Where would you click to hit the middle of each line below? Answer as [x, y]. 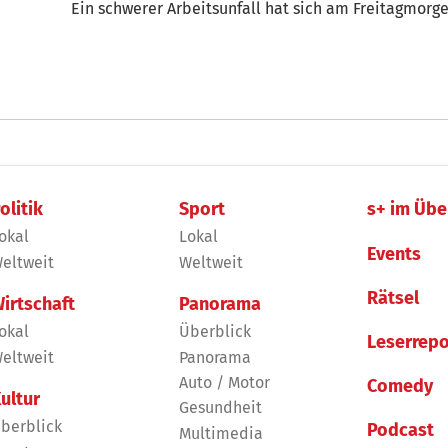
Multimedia [220, 433]
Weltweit [210, 262]
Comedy [400, 386]
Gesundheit [220, 408]
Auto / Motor [224, 382]
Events [394, 253]
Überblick [214, 332]
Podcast [401, 430]
